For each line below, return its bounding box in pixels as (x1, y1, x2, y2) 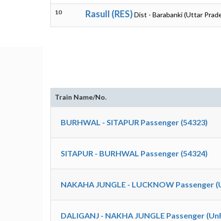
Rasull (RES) (85, 8, 133, 19)
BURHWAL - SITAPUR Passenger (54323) (61, 117, 208, 127)
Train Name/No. (55, 93, 107, 101)
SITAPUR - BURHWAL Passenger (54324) (61, 148, 208, 158)
